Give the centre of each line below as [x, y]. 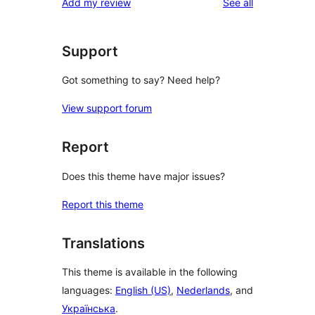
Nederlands [203, 290]
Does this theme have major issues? [143, 176]
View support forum [107, 108]
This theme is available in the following [150, 272]
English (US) [143, 290]
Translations [103, 243]
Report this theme [103, 204]
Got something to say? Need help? [141, 80]
